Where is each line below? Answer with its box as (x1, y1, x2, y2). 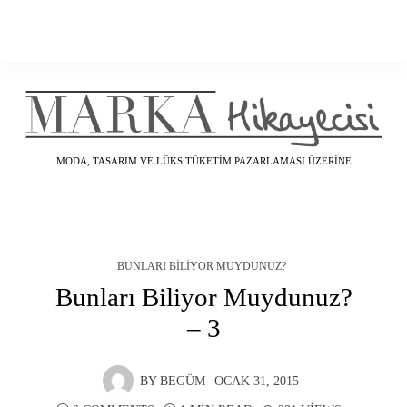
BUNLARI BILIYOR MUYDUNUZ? (117, 259, 286, 273)
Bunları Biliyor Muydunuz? (55, 282, 352, 312)
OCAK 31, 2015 (213, 373, 299, 388)
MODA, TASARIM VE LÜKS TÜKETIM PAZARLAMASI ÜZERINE (55, 154, 352, 166)
